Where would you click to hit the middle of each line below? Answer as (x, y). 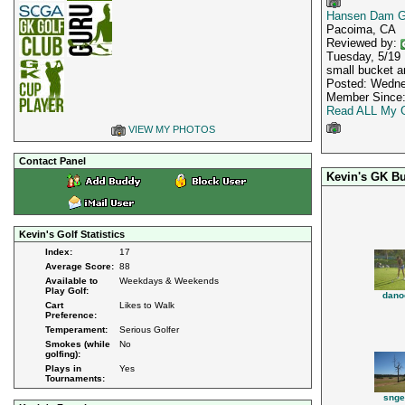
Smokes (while (78, 344)
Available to (71, 280)
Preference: (71, 315)
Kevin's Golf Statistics (72, 234)
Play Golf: (67, 290)
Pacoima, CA (361, 30)
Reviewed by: (363, 43)
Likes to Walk (147, 305)
